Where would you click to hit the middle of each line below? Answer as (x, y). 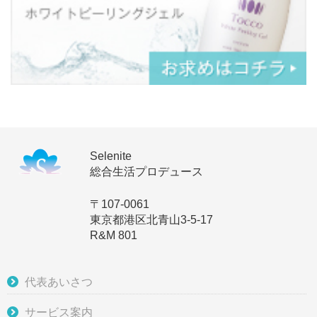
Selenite (111, 156)
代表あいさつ (59, 282)
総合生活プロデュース (146, 171)
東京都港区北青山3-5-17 (151, 219)
